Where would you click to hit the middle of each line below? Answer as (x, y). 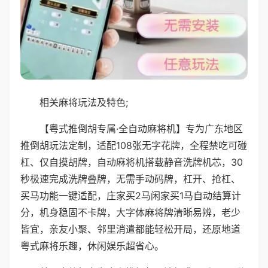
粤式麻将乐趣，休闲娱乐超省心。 (92, 246)
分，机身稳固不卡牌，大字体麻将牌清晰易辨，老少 (130, 212)
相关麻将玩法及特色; (84, 102)
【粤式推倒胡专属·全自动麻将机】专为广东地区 (141, 128)
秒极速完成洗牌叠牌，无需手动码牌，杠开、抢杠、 (130, 179)
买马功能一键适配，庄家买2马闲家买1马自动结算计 (131, 195)
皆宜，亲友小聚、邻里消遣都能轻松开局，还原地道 (130, 229)
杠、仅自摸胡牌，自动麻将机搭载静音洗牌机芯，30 (132, 162)
